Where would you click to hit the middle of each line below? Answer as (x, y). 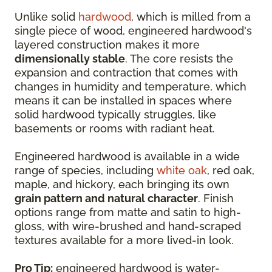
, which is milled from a (191, 17)
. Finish (216, 198)
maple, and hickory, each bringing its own (122, 184)
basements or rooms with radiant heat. (115, 128)
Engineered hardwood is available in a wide (127, 156)
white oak (182, 170)
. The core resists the (179, 59)
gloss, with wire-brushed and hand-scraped (128, 226)
